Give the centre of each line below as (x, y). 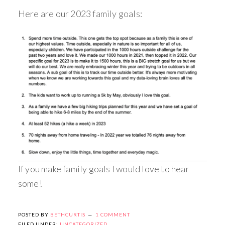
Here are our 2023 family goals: (80, 14)
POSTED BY (34, 214)
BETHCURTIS (68, 214)
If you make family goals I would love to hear (103, 168)
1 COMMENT (113, 214)
